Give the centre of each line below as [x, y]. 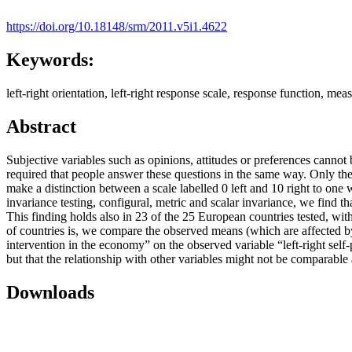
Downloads [50, 292]
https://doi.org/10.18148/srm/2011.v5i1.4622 [117, 27]
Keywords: [50, 59]
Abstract [41, 126]
